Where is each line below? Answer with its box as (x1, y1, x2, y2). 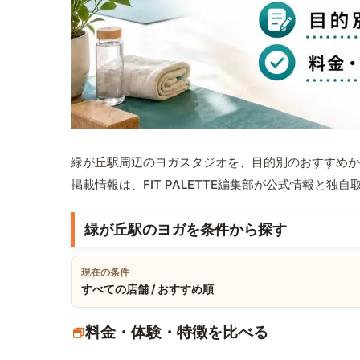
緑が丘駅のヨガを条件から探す (84, 221, 287, 239)
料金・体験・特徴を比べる (85, 323, 268, 342)
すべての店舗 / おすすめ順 (81, 282, 214, 297)
